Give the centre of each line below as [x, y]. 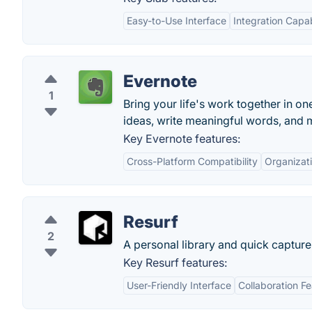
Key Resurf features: [175, 263]
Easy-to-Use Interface [177, 21]
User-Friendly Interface [179, 285]
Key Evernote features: [182, 139]
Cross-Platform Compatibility [192, 161]
